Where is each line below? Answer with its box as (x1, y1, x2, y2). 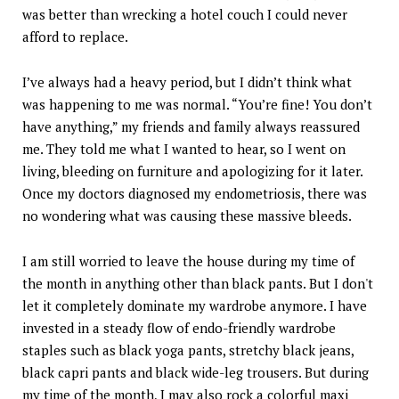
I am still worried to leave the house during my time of (22, 252, 354, 271)
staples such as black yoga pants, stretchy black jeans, (22, 341, 354, 360)
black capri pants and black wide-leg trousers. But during (22, 363, 369, 382)
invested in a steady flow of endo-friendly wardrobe (22, 319, 336, 338)
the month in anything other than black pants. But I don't (22, 274, 373, 293)
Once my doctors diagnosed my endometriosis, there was (22, 184, 367, 203)
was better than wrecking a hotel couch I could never (22, 5, 347, 24)
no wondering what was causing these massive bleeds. (22, 207, 352, 225)
